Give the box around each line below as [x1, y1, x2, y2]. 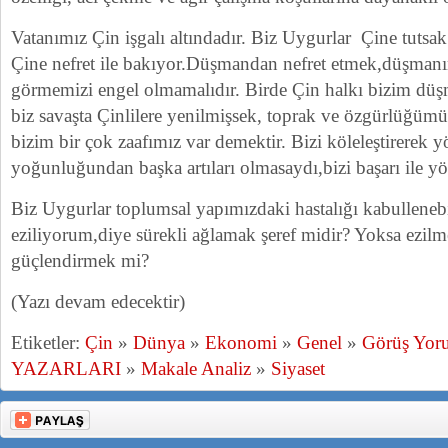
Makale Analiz [141, 358, 251, 379]
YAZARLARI [11, 358, 121, 379]
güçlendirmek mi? [11, 250, 149, 271]
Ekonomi [205, 332, 277, 353]
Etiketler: [11, 332, 85, 353]
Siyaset [271, 358, 325, 379]
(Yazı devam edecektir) [11, 291, 185, 312]
